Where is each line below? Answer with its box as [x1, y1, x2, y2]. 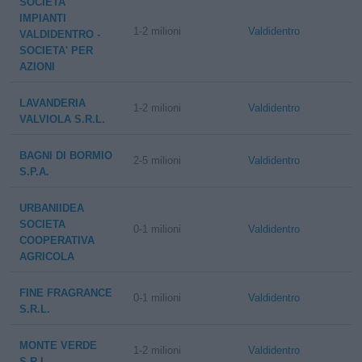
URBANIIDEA [19, 202, 84, 214]
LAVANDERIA [19, 97, 86, 109]
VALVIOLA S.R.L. [19, 113, 105, 125]
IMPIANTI [19, 12, 66, 24]
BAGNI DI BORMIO [19, 149, 112, 162]
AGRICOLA [19, 250, 74, 263]
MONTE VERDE [19, 339, 97, 351]
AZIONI [19, 61, 55, 73]
